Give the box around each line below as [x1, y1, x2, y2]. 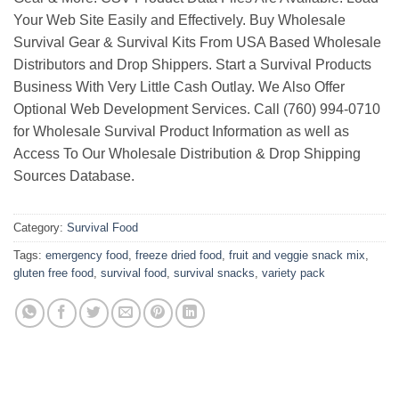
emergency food [45, 248, 128, 262]
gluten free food [13, 265, 94, 280]
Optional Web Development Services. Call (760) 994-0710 [13, 101, 380, 117]
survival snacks [174, 265, 255, 280]
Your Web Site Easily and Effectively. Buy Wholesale [13, 12, 346, 28]
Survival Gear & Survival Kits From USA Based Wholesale [13, 34, 381, 50]
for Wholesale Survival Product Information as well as [13, 123, 349, 139]
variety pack [262, 265, 325, 280]
